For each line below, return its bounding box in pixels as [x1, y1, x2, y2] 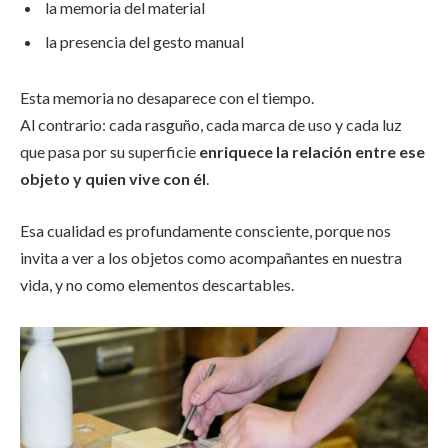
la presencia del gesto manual [45, 32, 244, 52]
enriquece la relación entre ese [199, 141, 425, 161]
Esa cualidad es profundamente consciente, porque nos [20, 220, 391, 240]
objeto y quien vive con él [20, 168, 206, 188]
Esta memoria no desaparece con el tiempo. [20, 87, 314, 107]
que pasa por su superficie [20, 141, 199, 161]
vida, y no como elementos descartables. [20, 274, 294, 294]
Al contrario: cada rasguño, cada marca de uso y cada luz [20, 114, 402, 134]
